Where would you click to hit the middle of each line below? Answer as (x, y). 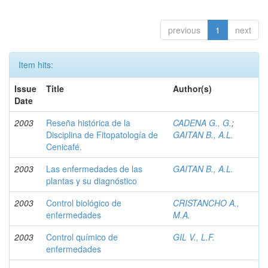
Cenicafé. (64, 147)
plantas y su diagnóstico (92, 181)
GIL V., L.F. (194, 237)
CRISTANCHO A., (206, 203)
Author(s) (192, 89)
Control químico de (82, 237)
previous (184, 30)
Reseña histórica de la (88, 123)
